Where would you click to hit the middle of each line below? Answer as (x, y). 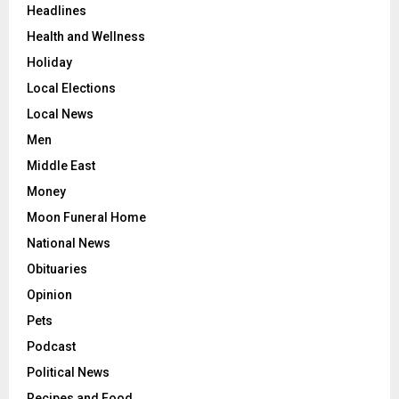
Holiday (49, 63)
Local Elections (71, 89)
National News (69, 244)
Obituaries (57, 269)
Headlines (57, 11)
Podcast (51, 347)
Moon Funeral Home (86, 218)
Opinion (49, 295)
